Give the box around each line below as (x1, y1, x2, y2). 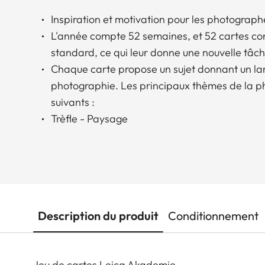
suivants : (51, 95, 95, 109)
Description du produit (38, 208, 159, 223)
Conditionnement (168, 208, 258, 223)
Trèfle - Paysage (51, 111, 128, 125)
